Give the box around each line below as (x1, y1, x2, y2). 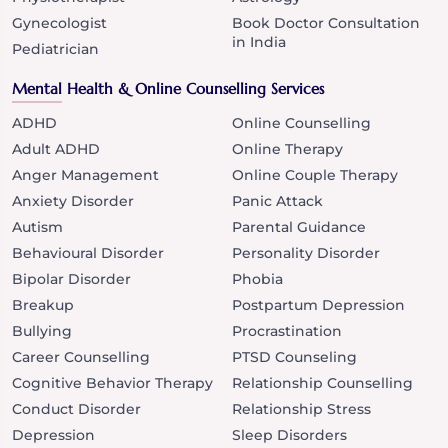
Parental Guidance (232, 217, 366, 236)
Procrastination (232, 321, 342, 340)
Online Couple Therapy (232, 165, 398, 184)
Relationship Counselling (232, 373, 413, 392)
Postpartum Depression (232, 295, 405, 314)
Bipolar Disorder (12, 269, 131, 288)
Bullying (12, 321, 72, 340)
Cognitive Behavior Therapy (12, 373, 213, 392)
